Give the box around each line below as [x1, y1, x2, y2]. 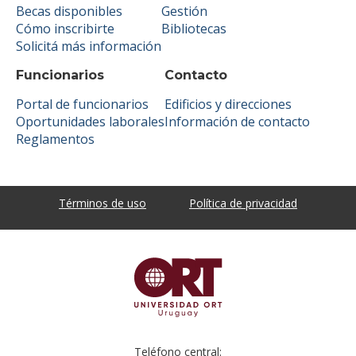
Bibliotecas [161, 19, 226, 37]
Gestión [161, 2, 207, 20]
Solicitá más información [16, 37, 161, 55]
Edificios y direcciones [164, 95, 292, 113]
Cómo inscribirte [16, 19, 114, 37]
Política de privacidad [189, 195, 297, 211]
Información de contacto [164, 112, 310, 130]
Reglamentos [16, 130, 95, 148]
